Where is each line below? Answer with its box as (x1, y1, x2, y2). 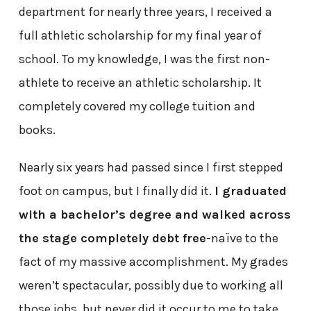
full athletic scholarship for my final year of (18, 27, 262, 43)
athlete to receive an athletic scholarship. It (18, 74, 262, 90)
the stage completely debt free (18, 230, 206, 246)
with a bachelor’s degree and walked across (18, 206, 291, 222)
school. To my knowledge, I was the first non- (18, 51, 270, 67)
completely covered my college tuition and (18, 98, 255, 114)
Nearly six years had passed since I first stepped (18, 159, 283, 175)
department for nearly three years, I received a (18, 3, 272, 19)
